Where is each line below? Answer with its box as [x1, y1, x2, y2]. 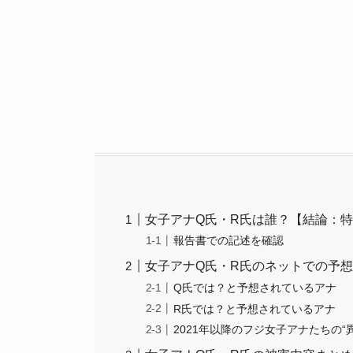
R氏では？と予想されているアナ [173, 302, 336, 315]
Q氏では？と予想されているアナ [173, 281, 337, 294]
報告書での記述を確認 [173, 234, 284, 247]
